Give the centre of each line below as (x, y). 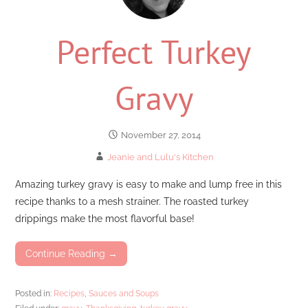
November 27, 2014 (161, 135)
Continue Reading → (71, 254)
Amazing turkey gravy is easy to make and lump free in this (149, 184)
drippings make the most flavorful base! (105, 218)
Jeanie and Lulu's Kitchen (161, 157)
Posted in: (35, 293)
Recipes (69, 293)
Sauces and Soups (124, 293)
